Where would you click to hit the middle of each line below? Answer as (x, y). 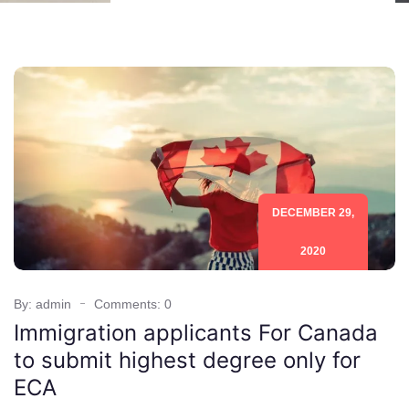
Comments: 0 (133, 304)
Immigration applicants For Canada (196, 332)
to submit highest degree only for (187, 360)
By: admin (42, 304)
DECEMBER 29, (313, 212)
